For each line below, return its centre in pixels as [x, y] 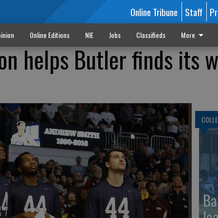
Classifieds [151, 35]
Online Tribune [154, 12]
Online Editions [49, 35]
